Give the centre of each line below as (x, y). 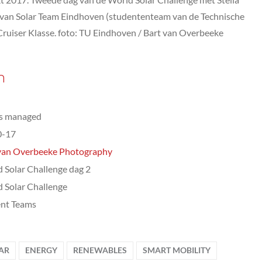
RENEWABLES (100, 250)
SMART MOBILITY (177, 250)
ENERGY (41, 250)
